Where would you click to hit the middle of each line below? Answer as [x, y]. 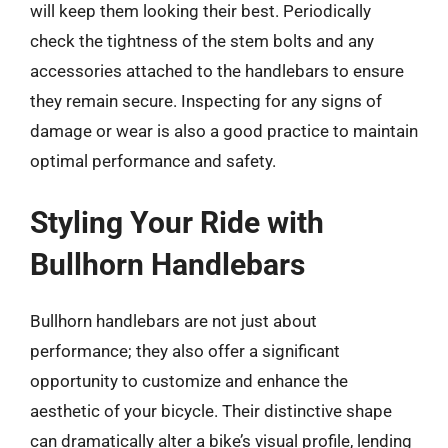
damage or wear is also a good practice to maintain [224, 131]
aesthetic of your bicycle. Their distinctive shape [211, 410]
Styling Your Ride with [177, 222]
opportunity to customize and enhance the [189, 380]
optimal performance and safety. [153, 161]
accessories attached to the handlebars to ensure [217, 71]
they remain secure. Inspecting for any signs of [206, 101]
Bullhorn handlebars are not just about [173, 320]
